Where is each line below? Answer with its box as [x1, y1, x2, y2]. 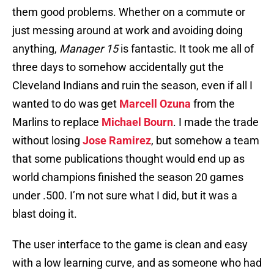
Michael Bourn [102, 116, 173, 129]
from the [191, 97, 235, 111]
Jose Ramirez [83, 134, 151, 147]
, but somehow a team [151, 134, 259, 147]
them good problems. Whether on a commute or [12, 6, 245, 19]
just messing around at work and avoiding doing [12, 24, 243, 37]
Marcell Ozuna [119, 97, 191, 111]
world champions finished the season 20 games [12, 171, 243, 184]
